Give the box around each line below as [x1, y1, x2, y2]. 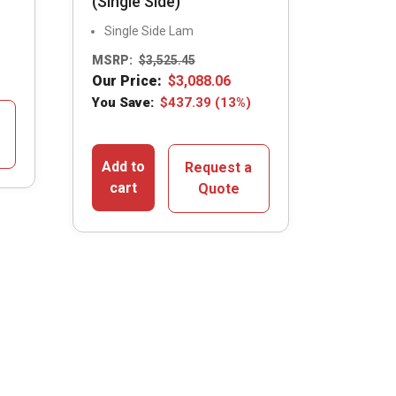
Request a [185, 159, 253, 177]
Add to [101, 158, 145, 176]
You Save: [91, 95, 154, 111]
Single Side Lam [103, 23, 194, 38]
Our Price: [91, 72, 162, 90]
